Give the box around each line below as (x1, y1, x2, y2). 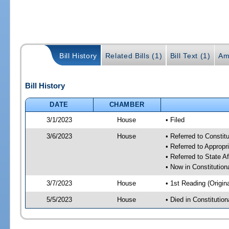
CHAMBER (109, 100, 145, 108)
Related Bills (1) (105, 51, 163, 60)
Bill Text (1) (170, 51, 211, 60)
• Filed (165, 116, 185, 124)
